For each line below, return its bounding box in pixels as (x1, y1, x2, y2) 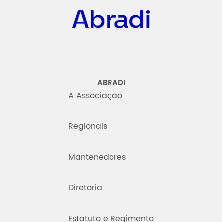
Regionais (68, 120, 107, 133)
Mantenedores (68, 151, 126, 164)
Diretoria (68, 181, 102, 194)
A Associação (68, 89, 122, 102)
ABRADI (97, 77, 125, 89)
